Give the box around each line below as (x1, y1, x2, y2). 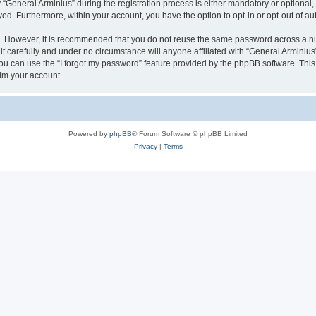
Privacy (133, 142, 157, 150)
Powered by (68, 129, 109, 138)
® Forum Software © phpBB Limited (132, 129, 248, 138)
